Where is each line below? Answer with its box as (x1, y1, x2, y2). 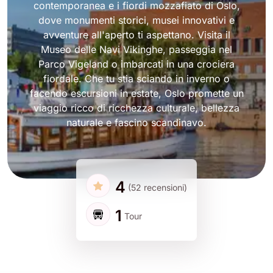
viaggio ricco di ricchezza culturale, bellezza (34, 102, 239, 115)
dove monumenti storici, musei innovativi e (38, 14, 235, 27)
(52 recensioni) (127, 182, 187, 193)
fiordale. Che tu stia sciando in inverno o (43, 73, 230, 85)
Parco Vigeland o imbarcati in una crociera (38, 58, 235, 71)
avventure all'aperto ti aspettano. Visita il (43, 29, 230, 41)
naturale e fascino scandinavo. (66, 116, 207, 129)
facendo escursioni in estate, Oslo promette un (29, 87, 244, 100)
